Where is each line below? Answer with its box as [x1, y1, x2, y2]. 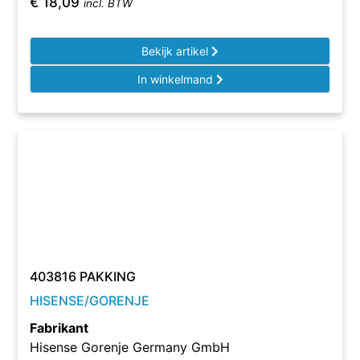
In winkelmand [137, 72, 216, 86]
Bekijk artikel [141, 44, 211, 58]
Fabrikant [30, 320, 89, 336]
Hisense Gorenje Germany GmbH [30, 339, 231, 355]
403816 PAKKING [30, 268, 137, 284]
